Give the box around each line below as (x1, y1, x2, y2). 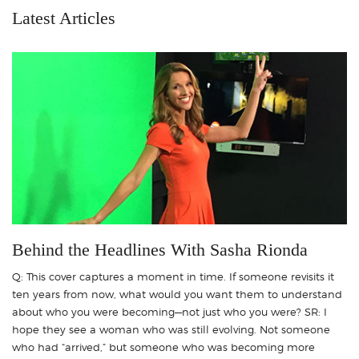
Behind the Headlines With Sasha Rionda (12, 240, 308, 260)
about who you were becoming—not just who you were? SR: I (12, 305, 327, 319)
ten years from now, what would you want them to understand (12, 288, 342, 301)
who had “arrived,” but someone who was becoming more (12, 341, 315, 354)
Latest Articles (12, 8, 115, 29)
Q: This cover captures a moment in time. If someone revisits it (12, 270, 334, 284)
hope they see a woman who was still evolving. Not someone (12, 323, 330, 337)
